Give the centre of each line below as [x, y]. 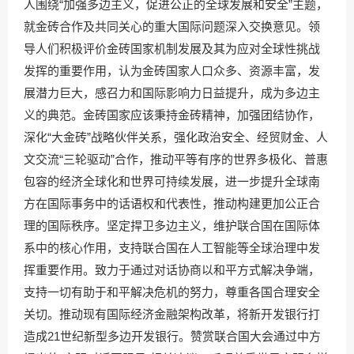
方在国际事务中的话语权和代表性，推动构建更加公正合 [172, 203]
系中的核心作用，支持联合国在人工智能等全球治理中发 [172, 248]
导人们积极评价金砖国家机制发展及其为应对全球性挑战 [172, 49]
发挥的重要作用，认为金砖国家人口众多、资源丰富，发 [172, 71]
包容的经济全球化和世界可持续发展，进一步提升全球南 [172, 181]
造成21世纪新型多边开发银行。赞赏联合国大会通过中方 [172, 336]
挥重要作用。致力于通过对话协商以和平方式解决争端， [172, 270]
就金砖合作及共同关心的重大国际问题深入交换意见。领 [172, 26]
